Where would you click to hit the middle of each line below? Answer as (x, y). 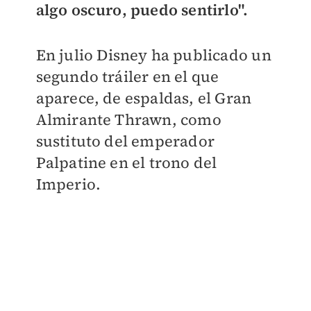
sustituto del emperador (125, 141)
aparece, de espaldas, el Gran (144, 98)
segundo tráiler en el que (127, 76)
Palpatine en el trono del (126, 162)
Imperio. (68, 184)
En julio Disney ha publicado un (153, 55)
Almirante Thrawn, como (128, 119)
